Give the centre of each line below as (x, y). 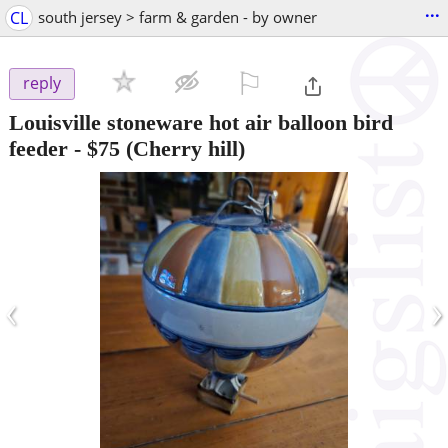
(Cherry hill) (182, 148)
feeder (38, 148)
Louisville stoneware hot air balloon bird (201, 122)
